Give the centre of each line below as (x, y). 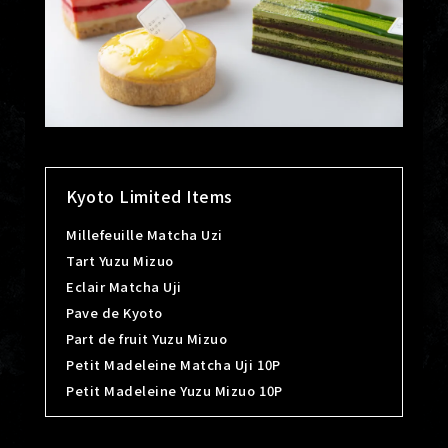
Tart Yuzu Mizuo (120, 261)
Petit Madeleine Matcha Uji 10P (173, 365)
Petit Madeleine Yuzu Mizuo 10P (174, 391)
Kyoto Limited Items (149, 196)
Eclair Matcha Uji (124, 287)
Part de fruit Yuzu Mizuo (147, 339)
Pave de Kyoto (114, 313)
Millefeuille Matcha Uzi (144, 235)
